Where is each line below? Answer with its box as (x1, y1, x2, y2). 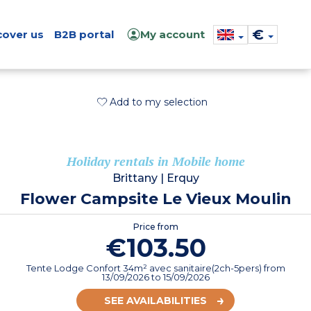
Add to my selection (109, 96, 208, 108)
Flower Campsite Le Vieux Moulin (19, 189, 292, 208)
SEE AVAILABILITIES (104, 294, 207, 307)
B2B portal (53, 28, 114, 41)
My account (140, 28, 205, 41)
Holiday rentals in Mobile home (66, 152, 245, 169)
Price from (133, 221, 178, 232)
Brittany (112, 171, 158, 185)
